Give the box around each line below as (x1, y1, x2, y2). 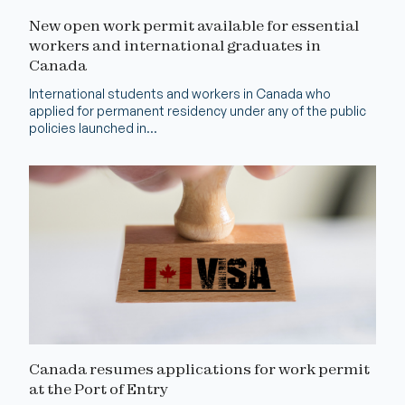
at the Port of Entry (29, 380, 168, 398)
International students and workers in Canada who (29, 85, 331, 101)
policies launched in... (29, 119, 157, 136)
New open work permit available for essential (29, 15, 359, 34)
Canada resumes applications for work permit (29, 360, 370, 378)
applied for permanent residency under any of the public (29, 102, 366, 118)
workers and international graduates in (29, 35, 321, 54)
